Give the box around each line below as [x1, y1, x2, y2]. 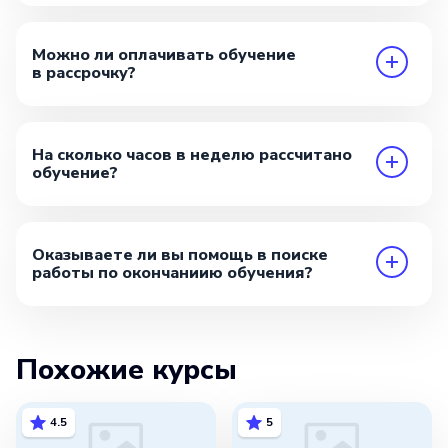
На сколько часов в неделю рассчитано [32, 143, 352, 166]
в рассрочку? [32, 61, 136, 84]
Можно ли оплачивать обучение [32, 43, 296, 66]
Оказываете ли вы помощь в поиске [32, 243, 328, 266]
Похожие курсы [16, 350, 237, 389]
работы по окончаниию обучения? [32, 261, 313, 284]
